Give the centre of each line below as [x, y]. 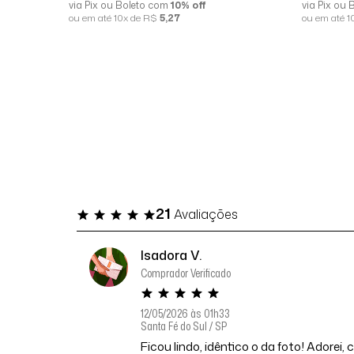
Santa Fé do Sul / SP [184, 326]
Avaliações [204, 214]
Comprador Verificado [186, 273]
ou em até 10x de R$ [114, 17]
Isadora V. [171, 255]
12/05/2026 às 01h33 [186, 313]
